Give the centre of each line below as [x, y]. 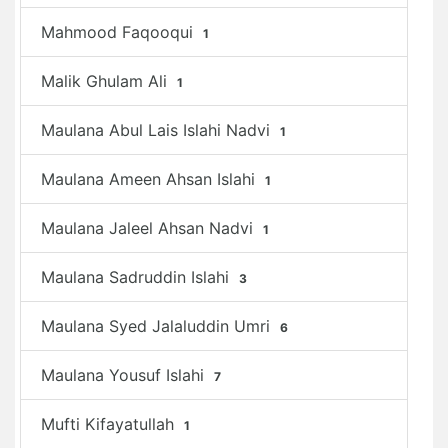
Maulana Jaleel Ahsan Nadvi [149, 228]
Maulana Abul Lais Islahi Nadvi [158, 130]
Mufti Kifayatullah [110, 424]
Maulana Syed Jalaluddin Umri [158, 326]
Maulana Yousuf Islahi [125, 375]
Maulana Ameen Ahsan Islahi [150, 179]
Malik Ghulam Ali [106, 81]
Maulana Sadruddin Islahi [137, 277]
